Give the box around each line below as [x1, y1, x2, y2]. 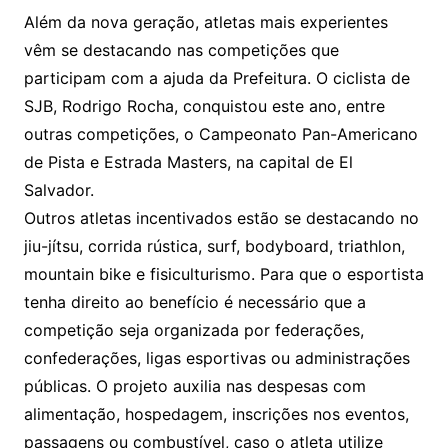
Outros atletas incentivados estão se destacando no [23, 207, 419, 228]
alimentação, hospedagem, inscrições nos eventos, [23, 403, 409, 424]
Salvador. [23, 179, 94, 200]
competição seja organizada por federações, [23, 319, 364, 340]
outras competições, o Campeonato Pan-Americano [23, 123, 418, 144]
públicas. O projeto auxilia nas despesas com [23, 375, 366, 396]
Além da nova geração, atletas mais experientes [23, 11, 388, 32]
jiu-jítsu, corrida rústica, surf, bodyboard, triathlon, [23, 235, 405, 256]
